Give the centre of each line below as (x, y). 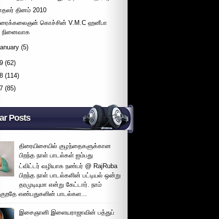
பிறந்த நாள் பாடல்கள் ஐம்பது (56, 155)
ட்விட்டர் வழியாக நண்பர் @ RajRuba (68, 166)
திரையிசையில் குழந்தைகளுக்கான (65, 146)
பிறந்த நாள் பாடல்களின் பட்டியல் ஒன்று (70, 175)
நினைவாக (16, 32)
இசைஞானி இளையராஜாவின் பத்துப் (67, 212)
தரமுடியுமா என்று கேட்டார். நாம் (61, 184)
